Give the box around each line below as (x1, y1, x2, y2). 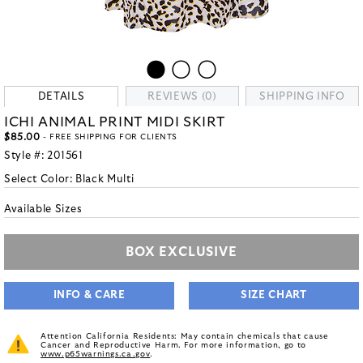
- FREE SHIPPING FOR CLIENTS (40, 133, 177, 141)
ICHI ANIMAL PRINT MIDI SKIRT (4, 115, 226, 129)
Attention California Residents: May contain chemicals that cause (41, 332, 329, 340)
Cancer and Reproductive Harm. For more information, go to (41, 341, 307, 349)
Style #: (4, 151, 47, 161)
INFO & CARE (53, 290, 126, 301)
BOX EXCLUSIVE (126, 246, 237, 258)
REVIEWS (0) (147, 92, 217, 102)
